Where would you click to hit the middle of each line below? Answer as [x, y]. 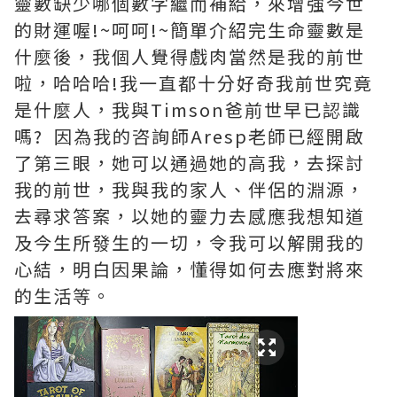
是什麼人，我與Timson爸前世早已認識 [188, 109]
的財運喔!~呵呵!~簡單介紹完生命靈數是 [190, 29]
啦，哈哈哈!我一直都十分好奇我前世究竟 [194, 82]
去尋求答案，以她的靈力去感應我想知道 [190, 215]
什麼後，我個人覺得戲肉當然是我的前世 [190, 56]
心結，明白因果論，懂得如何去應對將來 [190, 269]
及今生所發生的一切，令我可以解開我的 [190, 242]
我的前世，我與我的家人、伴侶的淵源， [190, 189]
